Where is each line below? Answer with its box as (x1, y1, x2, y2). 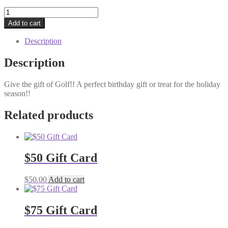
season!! (4, 89, 31, 98)
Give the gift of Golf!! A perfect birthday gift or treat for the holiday (4, 79, 220, 89)
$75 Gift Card (24, 204, 97, 217)
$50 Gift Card (24, 151, 97, 165)
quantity (4, 34, 30, 43)
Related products (4, 108, 93, 122)
